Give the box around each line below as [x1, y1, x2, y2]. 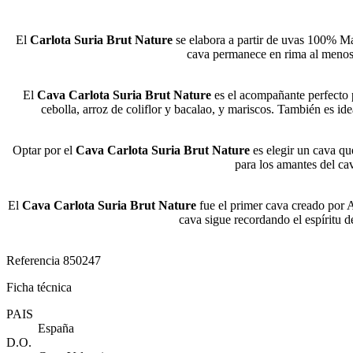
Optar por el [13, 143, 76, 158]
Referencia [6, 254, 63, 268]
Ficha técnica [6, 281, 72, 295]
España [38, 321, 74, 336]
